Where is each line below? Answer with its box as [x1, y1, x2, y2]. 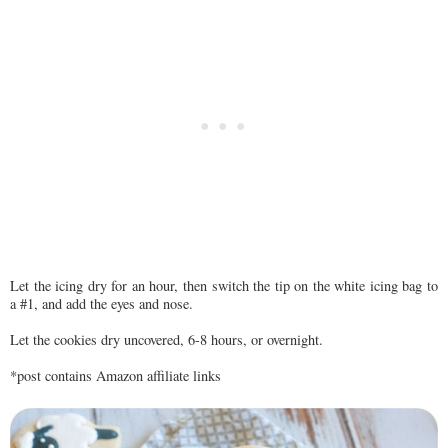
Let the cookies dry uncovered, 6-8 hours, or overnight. [10, 330, 323, 350]
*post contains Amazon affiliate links [10, 366, 221, 386]
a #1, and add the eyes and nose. [10, 294, 193, 314]
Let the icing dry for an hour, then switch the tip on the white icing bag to [10, 276, 438, 296]
